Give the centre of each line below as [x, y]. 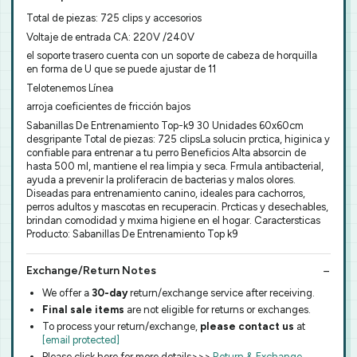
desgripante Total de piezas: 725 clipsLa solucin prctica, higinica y [178, 139]
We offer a [67, 293]
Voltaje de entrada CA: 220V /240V [110, 37]
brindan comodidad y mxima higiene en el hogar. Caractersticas [173, 220]
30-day [111, 293]
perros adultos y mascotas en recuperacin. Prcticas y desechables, [177, 206]
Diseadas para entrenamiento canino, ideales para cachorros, [166, 193]
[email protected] [81, 340]
